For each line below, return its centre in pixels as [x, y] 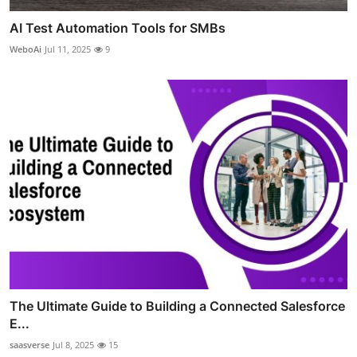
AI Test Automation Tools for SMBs [118, 28]
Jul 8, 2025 [73, 344]
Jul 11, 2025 [68, 49]
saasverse [29, 344]
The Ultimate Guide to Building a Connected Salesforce [177, 306]
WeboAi [25, 49]
